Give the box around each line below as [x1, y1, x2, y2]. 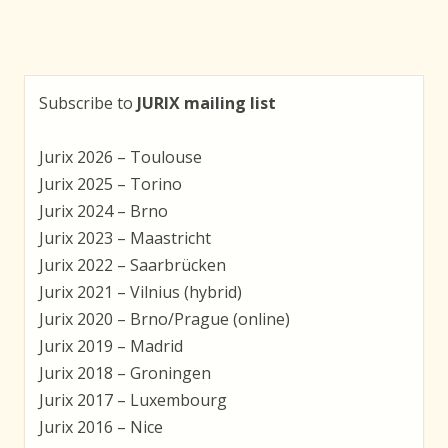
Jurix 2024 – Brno [39, 199, 168, 222]
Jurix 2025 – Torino [39, 172, 182, 195]
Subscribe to [39, 91, 137, 114]
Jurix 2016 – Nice [39, 415, 163, 438]
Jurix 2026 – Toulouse [39, 145, 202, 168]
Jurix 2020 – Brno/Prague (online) [39, 307, 290, 330]
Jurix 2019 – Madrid [39, 334, 183, 357]
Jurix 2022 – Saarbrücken [39, 253, 226, 276]
